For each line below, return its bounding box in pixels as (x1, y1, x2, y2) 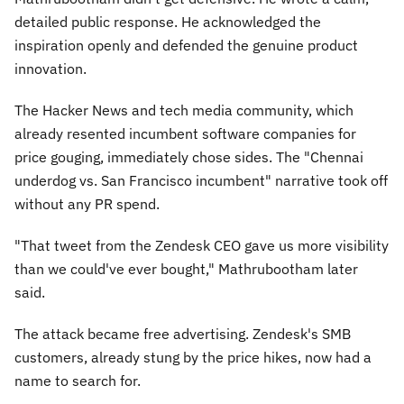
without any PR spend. (14, 195, 160, 213)
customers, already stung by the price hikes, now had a (14, 348, 372, 366)
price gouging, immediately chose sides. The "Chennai (14, 148, 363, 166)
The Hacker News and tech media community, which (14, 101, 353, 119)
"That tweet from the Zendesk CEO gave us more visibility (14, 236, 389, 254)
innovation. (14, 60, 87, 78)
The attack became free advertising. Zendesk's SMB (14, 325, 351, 343)
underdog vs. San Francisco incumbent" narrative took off (14, 171, 388, 189)
